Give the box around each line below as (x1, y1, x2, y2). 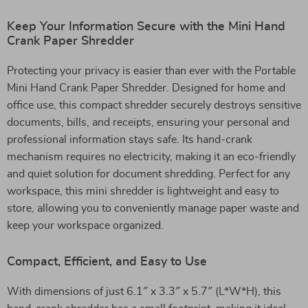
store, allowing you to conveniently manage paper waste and (7, 203, 299, 214)
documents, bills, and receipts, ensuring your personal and (7, 117, 289, 128)
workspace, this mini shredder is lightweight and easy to (7, 186, 279, 197)
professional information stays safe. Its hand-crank (7, 134, 252, 145)
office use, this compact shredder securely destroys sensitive (7, 100, 301, 111)
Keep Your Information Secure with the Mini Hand (7, 21, 285, 33)
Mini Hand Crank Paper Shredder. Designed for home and (7, 82, 285, 93)
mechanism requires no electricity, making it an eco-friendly (7, 151, 296, 162)
